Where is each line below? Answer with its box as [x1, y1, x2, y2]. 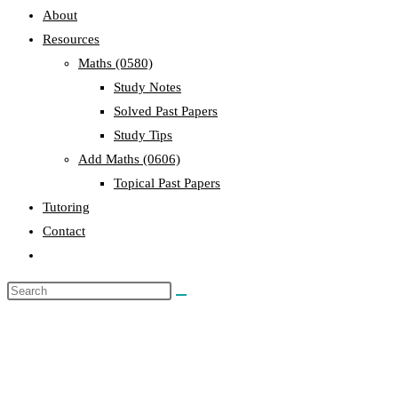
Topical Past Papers [114, 176, 220, 190]
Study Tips [114, 128, 172, 142]
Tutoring [43, 200, 90, 214]
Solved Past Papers [114, 104, 218, 118]
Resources [43, 32, 99, 46]
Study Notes [114, 80, 181, 94]
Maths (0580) [78, 56, 153, 70]
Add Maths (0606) [78, 152, 180, 166]
